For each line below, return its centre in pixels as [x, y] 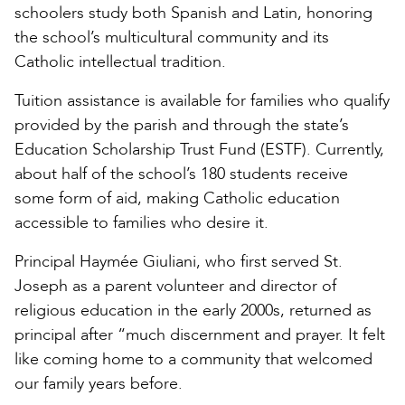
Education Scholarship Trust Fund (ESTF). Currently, [199, 149]
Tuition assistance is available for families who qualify [202, 100]
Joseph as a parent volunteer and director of [175, 286]
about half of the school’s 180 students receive [181, 174]
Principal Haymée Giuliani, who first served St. [179, 261]
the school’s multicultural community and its [172, 37]
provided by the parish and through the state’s [182, 125]
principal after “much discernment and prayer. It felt [200, 334]
